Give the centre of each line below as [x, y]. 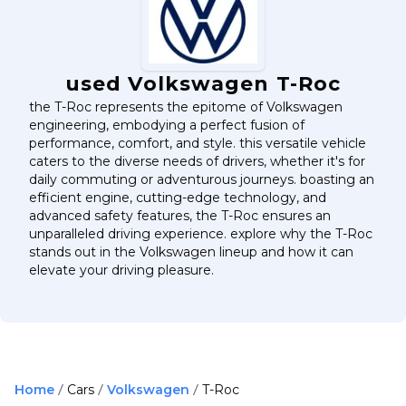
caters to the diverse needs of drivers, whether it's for [197, 161]
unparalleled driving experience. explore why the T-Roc [201, 233]
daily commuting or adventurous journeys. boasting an [202, 179]
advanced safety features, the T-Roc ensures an [180, 215]
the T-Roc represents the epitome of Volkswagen [186, 106]
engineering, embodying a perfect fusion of [167, 125]
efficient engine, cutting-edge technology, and [178, 197]
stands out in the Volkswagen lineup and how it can [191, 251]
